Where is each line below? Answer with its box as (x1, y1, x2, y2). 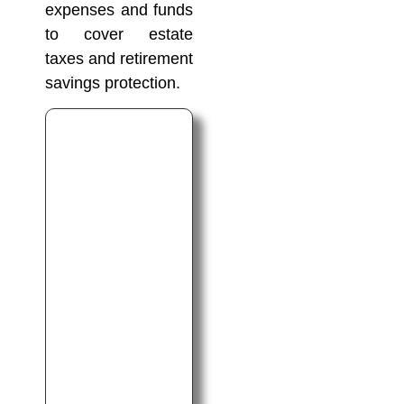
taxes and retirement (45, 49, 193, 68)
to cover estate (45, 24, 193, 43)
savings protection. (45, 73, 180, 92)
